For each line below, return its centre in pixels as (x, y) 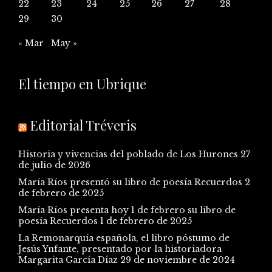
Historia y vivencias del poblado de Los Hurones (128, 155)
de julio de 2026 (54, 165)
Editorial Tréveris (83, 125)
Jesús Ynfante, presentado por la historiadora (120, 249)
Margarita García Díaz (68, 260)
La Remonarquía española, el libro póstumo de (124, 238)
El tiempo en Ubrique (82, 84)
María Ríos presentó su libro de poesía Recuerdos (130, 182)
